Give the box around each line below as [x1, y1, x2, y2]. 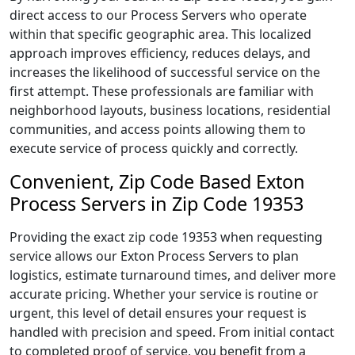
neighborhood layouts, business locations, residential [10, 101, 330, 119]
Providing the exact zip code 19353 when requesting [10, 228, 323, 246]
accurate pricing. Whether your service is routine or [10, 285, 319, 303]
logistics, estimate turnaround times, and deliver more [10, 266, 336, 284]
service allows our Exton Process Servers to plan [10, 247, 299, 265]
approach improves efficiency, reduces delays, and [10, 44, 311, 62]
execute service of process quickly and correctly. [10, 139, 298, 157]
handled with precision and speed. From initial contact [10, 323, 334, 341]
